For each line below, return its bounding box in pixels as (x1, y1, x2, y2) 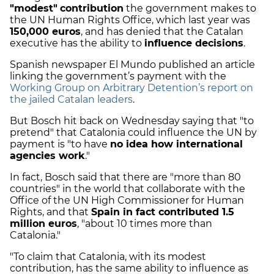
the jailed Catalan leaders (10, 93, 133, 105)
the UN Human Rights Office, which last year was (10, 13, 250, 26)
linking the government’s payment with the (10, 70, 226, 82)
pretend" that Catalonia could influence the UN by (10, 126, 257, 138)
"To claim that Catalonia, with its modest (10, 250, 206, 262)
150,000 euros (10, 25, 81, 37)
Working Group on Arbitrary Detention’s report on (10, 81, 253, 94)
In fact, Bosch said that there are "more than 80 (10, 171, 241, 183)
